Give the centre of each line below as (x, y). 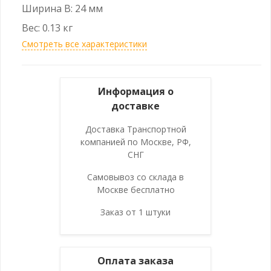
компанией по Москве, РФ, (135, 142)
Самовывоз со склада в (135, 177)
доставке (135, 106)
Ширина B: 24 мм (62, 8)
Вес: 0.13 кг (47, 28)
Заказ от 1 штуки (135, 212)
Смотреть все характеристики (84, 44)
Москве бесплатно (135, 189)
